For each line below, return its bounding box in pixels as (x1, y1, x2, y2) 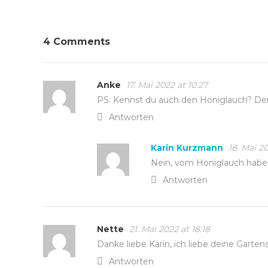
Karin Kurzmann (151, 142, 223, 153)
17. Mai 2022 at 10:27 (126, 80, 208, 90)
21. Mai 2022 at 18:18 (129, 224, 210, 234)
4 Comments (43, 36, 110, 47)
